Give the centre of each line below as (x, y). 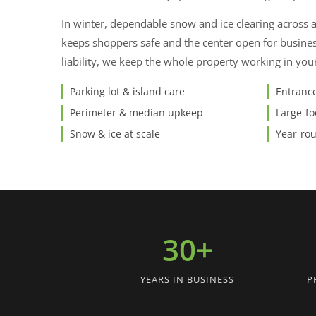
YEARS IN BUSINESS (188, 280)
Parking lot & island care (127, 91)
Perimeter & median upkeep (136, 112)
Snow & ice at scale (115, 133)
